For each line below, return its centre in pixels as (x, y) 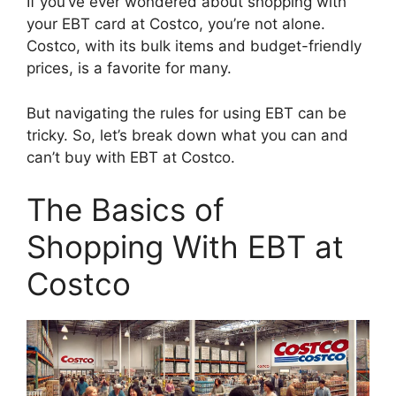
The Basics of (126, 210)
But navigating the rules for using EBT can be (187, 113)
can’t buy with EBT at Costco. (131, 157)
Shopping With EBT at (185, 247)
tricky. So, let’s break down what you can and (187, 135)
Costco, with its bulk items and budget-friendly (194, 46)
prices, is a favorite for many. (129, 69)
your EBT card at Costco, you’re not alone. (176, 24)
